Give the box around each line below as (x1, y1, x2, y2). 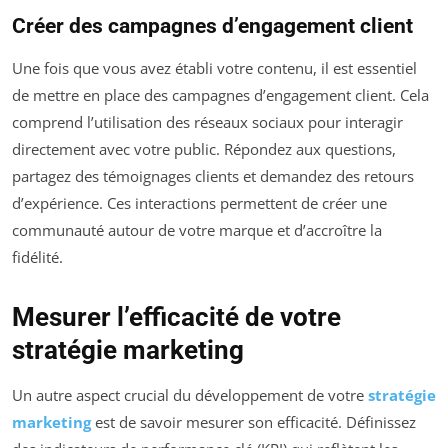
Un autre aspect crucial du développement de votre (12, 384, 368, 405)
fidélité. (12, 246, 63, 267)
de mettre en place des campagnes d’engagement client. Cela (12, 84, 429, 105)
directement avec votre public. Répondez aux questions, (12, 138, 396, 159)
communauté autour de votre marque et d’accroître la (12, 219, 382, 240)
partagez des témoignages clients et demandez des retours (12, 165, 414, 186)
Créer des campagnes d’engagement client (12, 13, 413, 38)
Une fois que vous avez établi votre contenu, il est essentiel (12, 57, 417, 78)
